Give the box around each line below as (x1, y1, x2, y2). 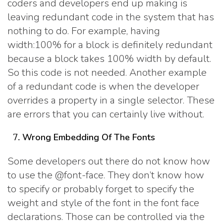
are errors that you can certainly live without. (7, 107, 204, 121)
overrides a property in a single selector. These (7, 93, 215, 107)
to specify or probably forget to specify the (7, 182, 194, 196)
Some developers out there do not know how (7, 155, 210, 168)
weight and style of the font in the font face (7, 196, 199, 210)
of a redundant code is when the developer (7, 79, 199, 93)
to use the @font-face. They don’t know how (7, 168, 204, 182)
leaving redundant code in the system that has (7, 10, 214, 24)
